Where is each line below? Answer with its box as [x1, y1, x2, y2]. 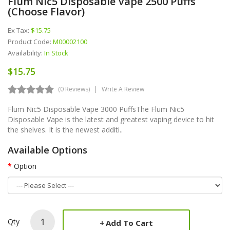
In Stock [44, 48, 68, 57]
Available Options [8, 143, 87, 156]
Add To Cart [106, 217, 153, 228]
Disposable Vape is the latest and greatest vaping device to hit [8, 114, 214, 124]
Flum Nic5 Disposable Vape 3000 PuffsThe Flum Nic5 [8, 104, 184, 114]
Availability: [8, 48, 44, 57]
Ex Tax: [8, 25, 31, 35]
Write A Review [102, 84, 144, 93]
